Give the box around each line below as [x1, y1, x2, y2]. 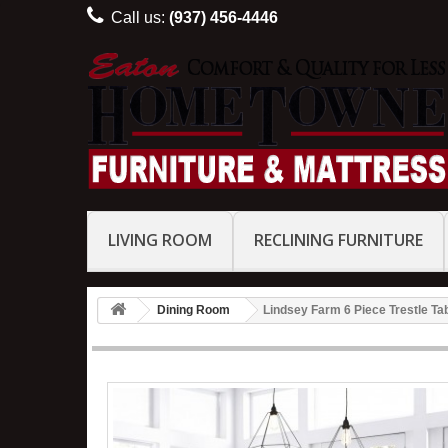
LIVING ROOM [108, 229, 212, 251]
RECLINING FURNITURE [254, 229, 423, 251]
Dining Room [157, 303, 230, 317]
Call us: [111, 9, 169, 26]
